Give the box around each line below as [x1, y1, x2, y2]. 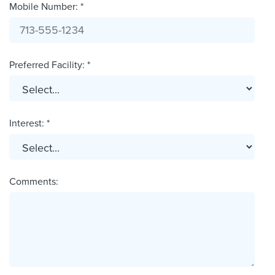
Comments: [9, 176, 58, 188]
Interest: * [9, 117, 50, 130]
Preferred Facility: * [9, 59, 90, 71]
